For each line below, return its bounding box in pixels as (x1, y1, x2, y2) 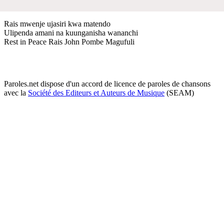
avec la (4, 88, 28, 97)
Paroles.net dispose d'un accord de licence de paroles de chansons (4, 79, 210, 88)
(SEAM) (164, 88, 194, 97)
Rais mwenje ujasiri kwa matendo (4, 19, 110, 28)
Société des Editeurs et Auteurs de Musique (28, 88, 164, 97)
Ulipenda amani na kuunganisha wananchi (4, 28, 138, 37)
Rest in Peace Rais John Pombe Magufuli (4, 37, 134, 46)
